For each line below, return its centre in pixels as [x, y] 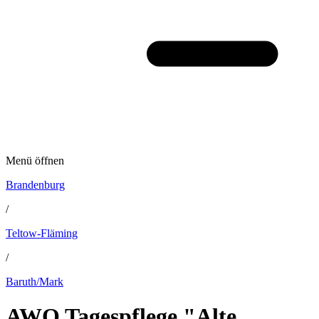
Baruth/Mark [35, 282]
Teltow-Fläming [42, 233]
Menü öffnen [35, 161]
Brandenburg [35, 185]
